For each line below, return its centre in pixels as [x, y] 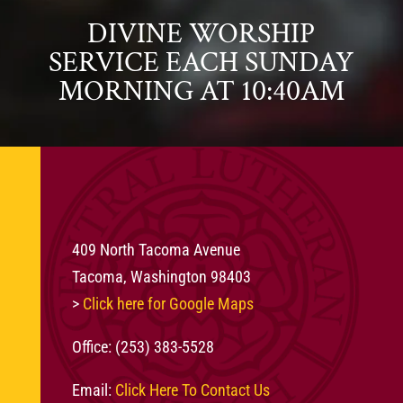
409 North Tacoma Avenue [156, 249]
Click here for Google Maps [168, 303]
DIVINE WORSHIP [201, 33]
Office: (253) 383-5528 [143, 346]
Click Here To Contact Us [192, 390]
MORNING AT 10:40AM [201, 91]
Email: [93, 390]
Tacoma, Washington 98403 [161, 276]
